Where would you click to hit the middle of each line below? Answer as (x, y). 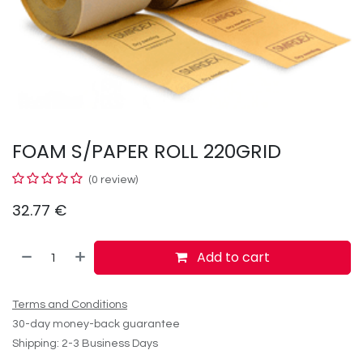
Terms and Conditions (70, 305)
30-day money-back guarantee (96, 324)
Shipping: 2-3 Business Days (85, 344)
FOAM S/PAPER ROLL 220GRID (147, 151)
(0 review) (113, 180)
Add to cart (232, 257)
